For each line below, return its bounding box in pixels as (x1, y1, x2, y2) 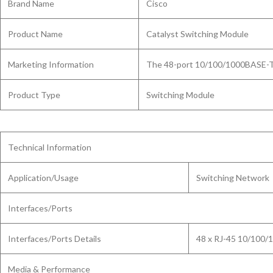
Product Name (8, 29, 63, 39)
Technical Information (8, 142, 91, 152)
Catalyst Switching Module (146, 29, 249, 39)
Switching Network (196, 172, 269, 183)
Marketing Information (8, 59, 94, 69)
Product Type (8, 90, 60, 100)
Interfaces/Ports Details (8, 233, 101, 244)
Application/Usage (8, 172, 79, 183)
